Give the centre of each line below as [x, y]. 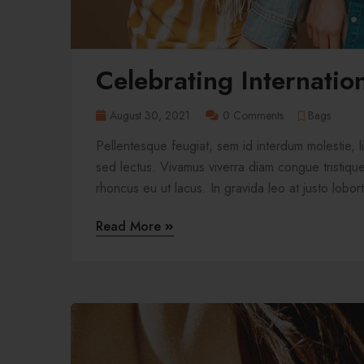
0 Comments [253, 116]
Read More [130, 227]
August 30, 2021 [150, 116]
